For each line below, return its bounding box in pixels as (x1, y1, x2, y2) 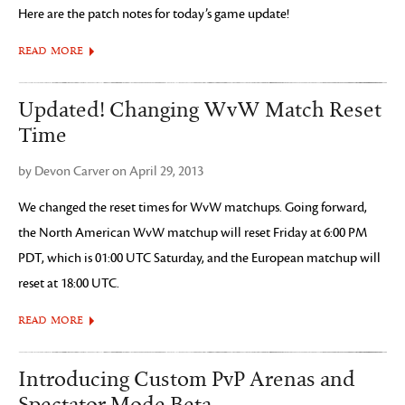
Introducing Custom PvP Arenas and (18, 367, 355, 392)
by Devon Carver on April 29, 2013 (18, 164, 203, 179)
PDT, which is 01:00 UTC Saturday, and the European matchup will (18, 250, 381, 266)
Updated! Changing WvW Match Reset (18, 98, 381, 123)
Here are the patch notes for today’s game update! (18, 6, 289, 22)
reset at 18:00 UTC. (18, 276, 119, 291)
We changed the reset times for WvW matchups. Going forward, (18, 200, 367, 215)
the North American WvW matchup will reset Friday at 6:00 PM (18, 225, 367, 240)
